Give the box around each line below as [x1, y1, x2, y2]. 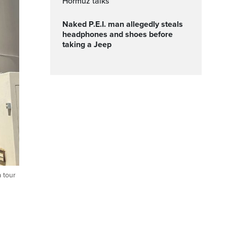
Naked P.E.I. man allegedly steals [62, 19, 68, 29]
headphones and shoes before [62, 29, 173, 40]
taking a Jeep [62, 40, 111, 50]
